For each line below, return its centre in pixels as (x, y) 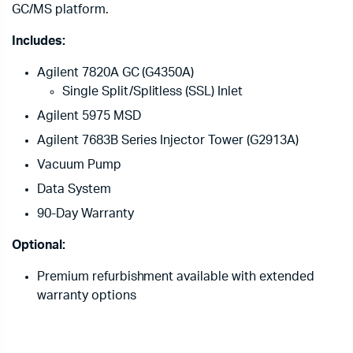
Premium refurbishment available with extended (176, 277)
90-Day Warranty (85, 214)
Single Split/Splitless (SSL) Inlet (152, 91)
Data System (74, 189)
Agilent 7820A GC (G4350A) (116, 72)
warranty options (87, 295)
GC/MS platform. (60, 9)
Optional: (39, 245)
